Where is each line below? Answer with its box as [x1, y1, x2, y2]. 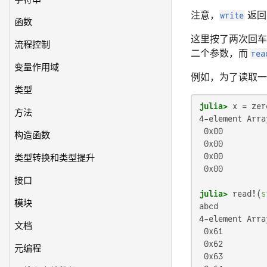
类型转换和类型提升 [14, 154, 95, 163]
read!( [228, 188, 261, 198]
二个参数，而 [191, 48, 250, 58]
